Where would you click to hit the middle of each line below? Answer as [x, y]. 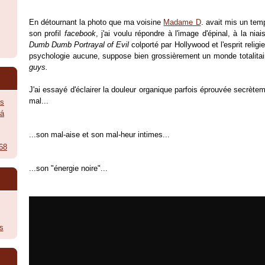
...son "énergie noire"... [68, 168]
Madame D [182, 22]
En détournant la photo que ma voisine [96, 22]
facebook [80, 33]
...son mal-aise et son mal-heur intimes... [99, 134]
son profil [47, 33]
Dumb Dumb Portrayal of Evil [79, 44]
